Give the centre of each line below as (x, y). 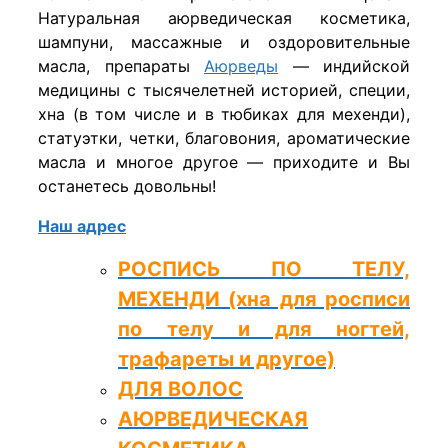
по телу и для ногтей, (264, 328)
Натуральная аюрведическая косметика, (224, 17)
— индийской (344, 65)
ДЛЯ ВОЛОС (180, 388)
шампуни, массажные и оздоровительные (224, 41)
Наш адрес (82, 225)
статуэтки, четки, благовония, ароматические (224, 137)
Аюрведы (241, 65)
